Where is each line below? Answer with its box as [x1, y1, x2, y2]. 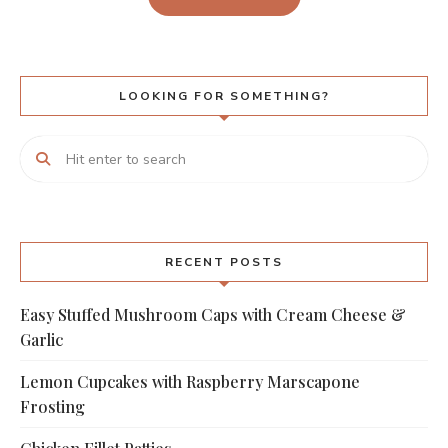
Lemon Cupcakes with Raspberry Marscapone [20, 371, 360, 393]
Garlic [20, 329, 63, 351]
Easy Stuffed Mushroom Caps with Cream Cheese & [20, 304, 406, 326]
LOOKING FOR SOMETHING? [118, 88, 330, 105]
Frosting [20, 396, 85, 418]
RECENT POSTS [165, 254, 283, 271]
